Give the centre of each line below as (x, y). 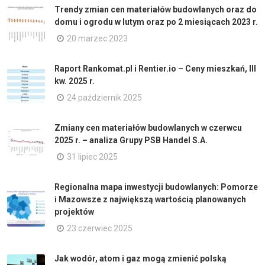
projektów (74, 211)
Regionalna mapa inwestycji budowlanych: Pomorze (156, 187)
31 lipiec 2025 (92, 156)
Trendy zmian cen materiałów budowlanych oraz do (156, 9)
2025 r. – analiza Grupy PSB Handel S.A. (131, 140)
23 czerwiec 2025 (100, 228)
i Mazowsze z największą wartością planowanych (150, 199)
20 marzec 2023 (97, 38)
